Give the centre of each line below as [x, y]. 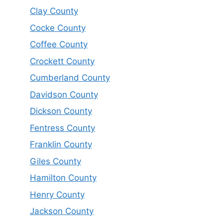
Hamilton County [63, 178]
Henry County [57, 194]
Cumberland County [70, 78]
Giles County [56, 161]
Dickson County [61, 111]
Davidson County [64, 94]
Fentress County [62, 128]
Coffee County [59, 45]
